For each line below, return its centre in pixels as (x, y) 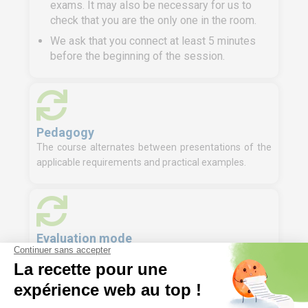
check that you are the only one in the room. (153, 20)
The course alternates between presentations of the (154, 147)
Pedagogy (65, 132)
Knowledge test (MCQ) (105, 258)
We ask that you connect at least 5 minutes (153, 41)
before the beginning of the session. (137, 56)
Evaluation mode (84, 238)
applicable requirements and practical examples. (141, 162)
